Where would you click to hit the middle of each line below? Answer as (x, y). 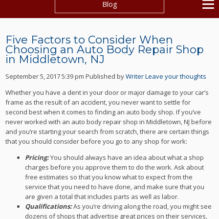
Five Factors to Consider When (89, 40)
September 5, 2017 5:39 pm (45, 77)
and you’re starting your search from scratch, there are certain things (108, 132)
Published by (106, 77)
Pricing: (38, 158)
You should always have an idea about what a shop (127, 158)
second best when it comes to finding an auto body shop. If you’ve (103, 112)
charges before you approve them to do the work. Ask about (115, 167)
